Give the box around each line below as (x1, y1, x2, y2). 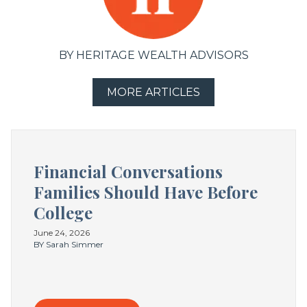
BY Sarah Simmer (34, 239, 103, 250)
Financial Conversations (34, 160, 223, 183)
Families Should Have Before (34, 181, 258, 204)
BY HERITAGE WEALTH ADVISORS (58, 49, 249, 62)
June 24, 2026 (34, 228, 90, 238)
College (34, 201, 93, 224)
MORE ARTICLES (107, 86, 200, 99)
